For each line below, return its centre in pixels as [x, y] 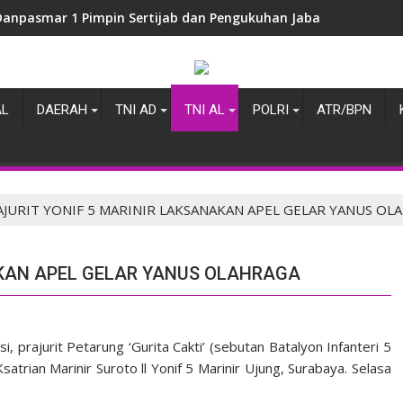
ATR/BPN [344, 110]
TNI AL [205, 110]
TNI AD [136, 110]
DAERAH [62, 110]
